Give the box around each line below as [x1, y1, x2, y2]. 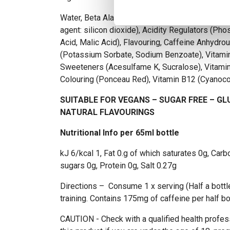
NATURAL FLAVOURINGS [60, 107, 155, 117]
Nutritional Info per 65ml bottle [60, 128, 179, 138]
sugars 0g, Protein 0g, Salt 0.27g [60, 161, 177, 170]
